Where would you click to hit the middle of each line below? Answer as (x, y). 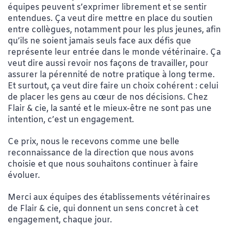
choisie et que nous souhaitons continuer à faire (103, 165)
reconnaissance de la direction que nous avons (101, 153)
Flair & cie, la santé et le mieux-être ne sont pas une (110, 109)
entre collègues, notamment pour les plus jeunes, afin (114, 30)
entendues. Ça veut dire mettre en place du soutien (110, 19)
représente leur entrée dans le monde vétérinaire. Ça (114, 53)
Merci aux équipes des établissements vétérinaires (109, 198)
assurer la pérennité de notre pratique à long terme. (111, 75)
